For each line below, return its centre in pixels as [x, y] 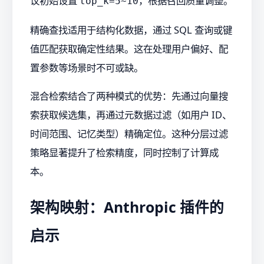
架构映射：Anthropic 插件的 [127, 207]
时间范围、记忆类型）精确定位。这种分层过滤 [129, 134]
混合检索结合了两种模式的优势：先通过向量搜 [129, 96]
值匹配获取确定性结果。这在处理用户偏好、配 [129, 48]
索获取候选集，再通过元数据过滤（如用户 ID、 [131, 115]
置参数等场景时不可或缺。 [87, 67]
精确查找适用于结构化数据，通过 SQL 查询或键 [131, 29]
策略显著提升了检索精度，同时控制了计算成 [124, 153]
